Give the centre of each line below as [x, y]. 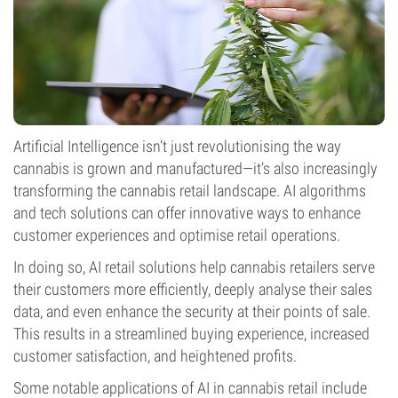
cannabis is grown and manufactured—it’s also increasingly [195, 168]
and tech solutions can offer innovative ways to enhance [187, 213]
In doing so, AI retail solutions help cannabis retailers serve [194, 267]
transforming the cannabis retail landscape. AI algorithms [190, 191]
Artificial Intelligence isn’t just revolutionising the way [177, 146]
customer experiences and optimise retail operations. [177, 235]
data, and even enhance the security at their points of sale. [192, 311]
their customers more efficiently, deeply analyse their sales [193, 289]
